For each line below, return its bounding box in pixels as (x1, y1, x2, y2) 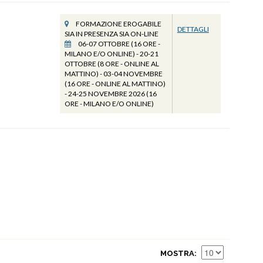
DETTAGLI (177, 25, 209, 33)
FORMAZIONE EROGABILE (74, 19, 161, 28)
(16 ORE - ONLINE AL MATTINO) (64, 79, 166, 88)
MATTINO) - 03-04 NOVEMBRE (64, 69, 163, 78)
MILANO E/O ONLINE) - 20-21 (64, 49, 159, 58)
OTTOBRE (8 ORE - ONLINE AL (64, 59, 159, 68)
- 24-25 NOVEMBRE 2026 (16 (64, 89, 157, 98)
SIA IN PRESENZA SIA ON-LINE (64, 29, 159, 38)
